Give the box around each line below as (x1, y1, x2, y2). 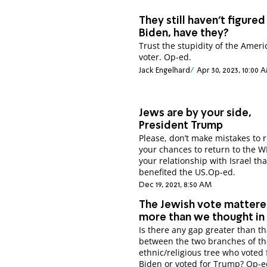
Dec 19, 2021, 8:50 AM (139, 181, 212, 190)
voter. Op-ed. (139, 51, 192, 63)
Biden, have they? (139, 28, 229, 39)
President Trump (139, 120, 223, 131)
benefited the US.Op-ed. (139, 166, 236, 178)
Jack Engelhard (139, 66, 191, 74)
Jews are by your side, (139, 107, 252, 119)
